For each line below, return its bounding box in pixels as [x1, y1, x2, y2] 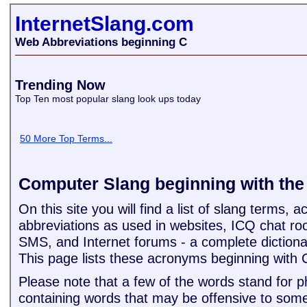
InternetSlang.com [15, 12, 194, 35]
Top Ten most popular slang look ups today [15, 93, 204, 104]
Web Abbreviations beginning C [15, 36, 187, 49]
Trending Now [15, 77, 106, 93]
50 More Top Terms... [20, 133, 112, 144]
